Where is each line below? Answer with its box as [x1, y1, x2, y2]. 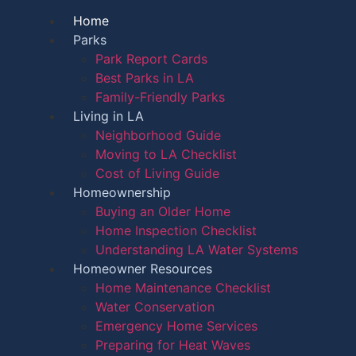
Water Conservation [95, 299, 215, 315]
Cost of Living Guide [95, 165, 219, 181]
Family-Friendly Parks [95, 89, 225, 105]
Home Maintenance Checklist [95, 280, 271, 296]
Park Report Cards [95, 51, 207, 67]
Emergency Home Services [95, 318, 257, 334]
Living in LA [73, 108, 144, 124]
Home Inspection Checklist [95, 222, 257, 238]
